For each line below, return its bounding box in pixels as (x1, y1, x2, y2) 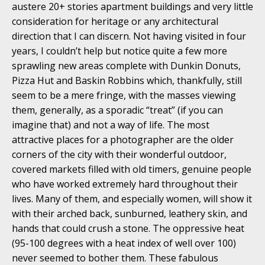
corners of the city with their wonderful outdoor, (12, 147, 227, 161)
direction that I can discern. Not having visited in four (12, 29, 246, 43)
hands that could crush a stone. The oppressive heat (12, 221, 244, 235)
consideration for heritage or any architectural (12, 14, 218, 28)
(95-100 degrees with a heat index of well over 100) (12, 236, 236, 250)
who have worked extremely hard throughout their (12, 177, 238, 190)
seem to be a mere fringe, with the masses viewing (12, 88, 236, 102)
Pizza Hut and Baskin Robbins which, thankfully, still (12, 73, 242, 87)
